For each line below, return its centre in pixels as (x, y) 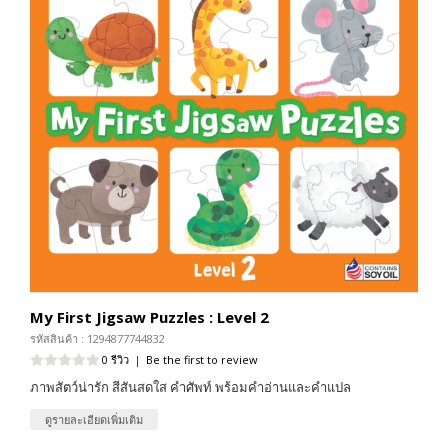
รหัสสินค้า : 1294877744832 (97, 338)
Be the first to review (202, 359)
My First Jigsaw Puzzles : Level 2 (149, 316)
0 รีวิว (115, 359)
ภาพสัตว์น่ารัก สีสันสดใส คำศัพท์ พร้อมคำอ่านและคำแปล (190, 386)
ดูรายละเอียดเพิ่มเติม (94, 419)
